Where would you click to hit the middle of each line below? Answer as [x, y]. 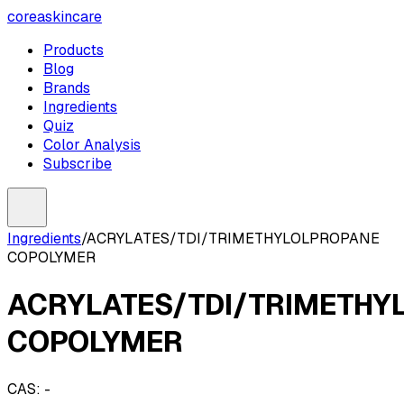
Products [73, 50]
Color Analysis [92, 145]
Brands [67, 88]
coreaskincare [55, 17]
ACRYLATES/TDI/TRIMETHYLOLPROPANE [233, 239]
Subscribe [78, 164]
